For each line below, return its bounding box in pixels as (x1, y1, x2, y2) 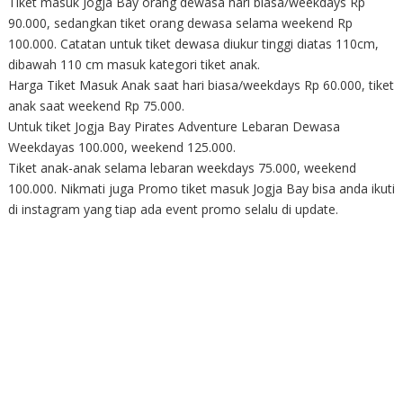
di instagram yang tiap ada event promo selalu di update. (7, 201, 338, 218)
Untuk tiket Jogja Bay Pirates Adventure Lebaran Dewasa (7, 118, 340, 135)
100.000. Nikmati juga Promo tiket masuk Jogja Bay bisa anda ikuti (7, 180, 395, 197)
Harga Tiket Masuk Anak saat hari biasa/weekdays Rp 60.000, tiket (7, 76, 394, 94)
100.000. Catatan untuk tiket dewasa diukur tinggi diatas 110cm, (7, 35, 379, 52)
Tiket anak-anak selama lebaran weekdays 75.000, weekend (7, 159, 356, 176)
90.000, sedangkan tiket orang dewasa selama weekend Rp (7, 14, 353, 31)
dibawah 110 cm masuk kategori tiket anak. (7, 56, 260, 73)
